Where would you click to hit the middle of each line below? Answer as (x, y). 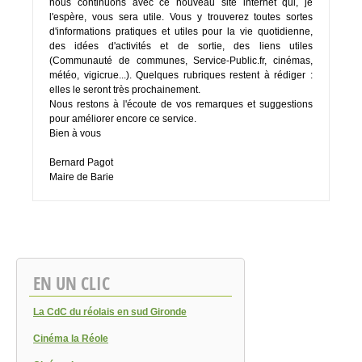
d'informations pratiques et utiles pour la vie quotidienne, (181, 32)
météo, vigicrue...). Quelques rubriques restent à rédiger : (181, 76)
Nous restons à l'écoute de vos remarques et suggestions (181, 105)
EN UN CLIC (72, 284)
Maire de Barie (82, 177)
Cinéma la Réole (71, 339)
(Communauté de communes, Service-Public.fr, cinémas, (181, 61)
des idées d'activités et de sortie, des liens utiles (181, 46)
